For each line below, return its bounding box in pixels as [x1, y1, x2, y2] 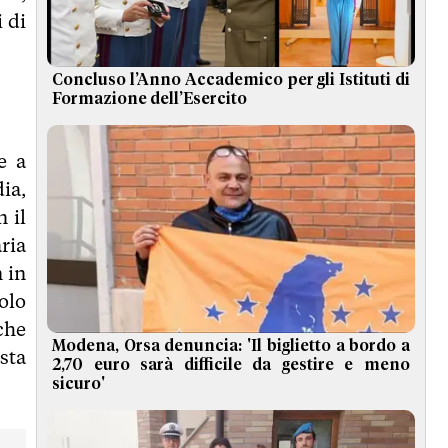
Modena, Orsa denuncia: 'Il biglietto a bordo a [52, 337, 410, 354]
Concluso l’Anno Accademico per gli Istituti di [52, 72, 410, 89]
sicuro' [52, 375, 105, 392]
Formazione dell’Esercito [52, 91, 247, 108]
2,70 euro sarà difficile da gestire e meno [52, 356, 410, 373]
